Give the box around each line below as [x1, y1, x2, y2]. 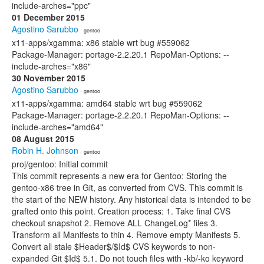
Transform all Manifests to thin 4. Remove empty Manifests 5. [12, 229, 240, 240]
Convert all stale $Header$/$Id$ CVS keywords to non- [12, 240, 216, 252]
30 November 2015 [12, 72, 85, 84]
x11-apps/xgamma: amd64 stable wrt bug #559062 [12, 97, 202, 109]
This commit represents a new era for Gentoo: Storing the [12, 170, 227, 181]
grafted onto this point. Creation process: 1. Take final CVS [12, 205, 230, 217]
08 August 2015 [12, 133, 74, 144]
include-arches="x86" [12, 60, 91, 72]
